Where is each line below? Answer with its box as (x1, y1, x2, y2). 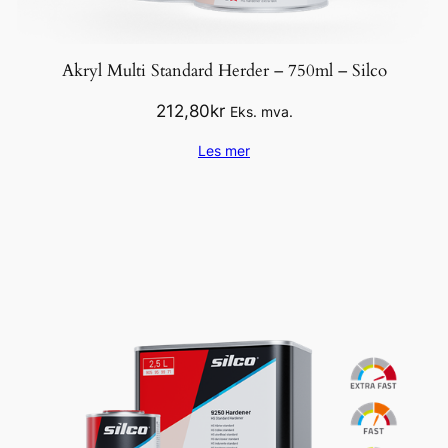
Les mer (198, 141, 250, 159)
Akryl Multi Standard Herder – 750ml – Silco (61, 59, 387, 83)
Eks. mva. (229, 102, 293, 120)
